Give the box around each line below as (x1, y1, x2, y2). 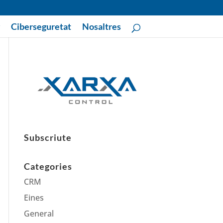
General (24, 208, 54, 220)
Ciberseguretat (11, 21, 71, 32)
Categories (24, 161, 73, 172)
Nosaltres (82, 21, 121, 32)
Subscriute (24, 132, 72, 143)
